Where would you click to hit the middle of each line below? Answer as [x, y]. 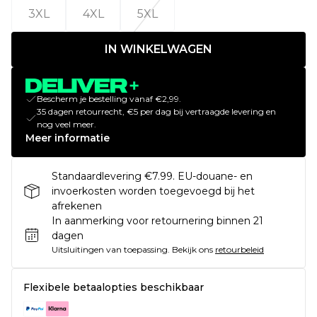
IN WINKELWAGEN [158, 49]
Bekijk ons [192, 249]
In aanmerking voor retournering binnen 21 [157, 220]
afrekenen [77, 206]
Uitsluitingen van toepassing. [111, 249]
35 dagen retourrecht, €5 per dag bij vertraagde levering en [156, 111]
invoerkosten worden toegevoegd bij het [153, 191]
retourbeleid [240, 249]
